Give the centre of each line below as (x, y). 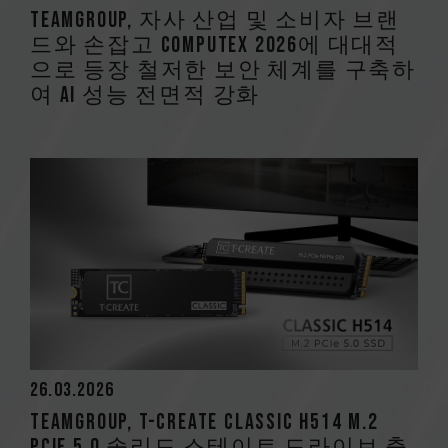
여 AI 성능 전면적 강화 (145, 95)
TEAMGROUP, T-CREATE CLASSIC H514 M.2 (204, 422)
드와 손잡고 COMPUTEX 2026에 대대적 (214, 45)
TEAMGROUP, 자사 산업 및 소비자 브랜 (215, 20)
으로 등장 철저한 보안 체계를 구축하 (223, 70)
